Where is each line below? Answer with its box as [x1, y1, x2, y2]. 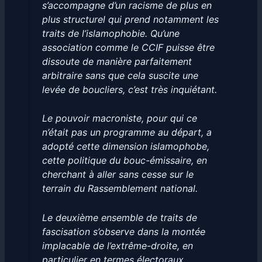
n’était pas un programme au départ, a [42, 126, 212, 139]
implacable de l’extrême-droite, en [42, 240, 193, 252]
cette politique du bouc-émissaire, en [42, 154, 207, 167]
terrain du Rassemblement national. [42, 182, 198, 195]
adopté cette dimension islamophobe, [42, 140, 209, 153]
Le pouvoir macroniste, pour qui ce [42, 112, 197, 125]
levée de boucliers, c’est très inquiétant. [42, 83, 217, 95]
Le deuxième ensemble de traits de [42, 212, 197, 224]
